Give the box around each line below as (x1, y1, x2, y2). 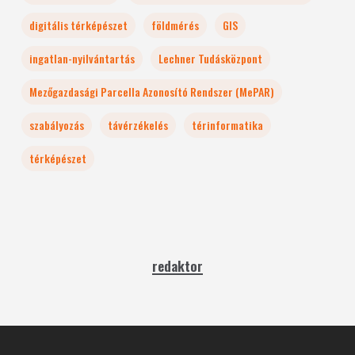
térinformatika (191, 116, 263, 133)
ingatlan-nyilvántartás (29, 50, 135, 67)
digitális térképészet (29, 17, 128, 33)
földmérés (151, 17, 199, 33)
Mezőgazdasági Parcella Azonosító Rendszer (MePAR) (29, 83, 274, 100)
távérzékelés (107, 116, 168, 133)
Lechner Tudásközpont (158, 50, 262, 67)
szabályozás (29, 116, 84, 133)
